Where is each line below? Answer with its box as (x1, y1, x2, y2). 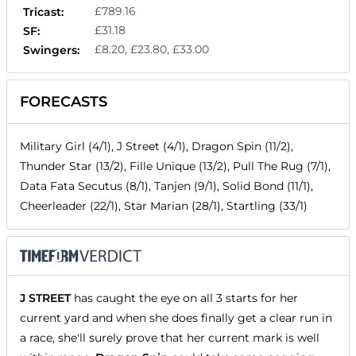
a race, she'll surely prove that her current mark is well (20, 331, 319, 346)
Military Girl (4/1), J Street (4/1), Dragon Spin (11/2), (20, 139, 293, 154)
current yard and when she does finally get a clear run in (20, 311, 332, 326)
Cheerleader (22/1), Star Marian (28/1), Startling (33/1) (20, 199, 308, 214)
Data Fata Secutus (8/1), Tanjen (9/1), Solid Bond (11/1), (20, 179, 313, 194)
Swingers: (23, 43, 79, 58)
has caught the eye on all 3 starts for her (71, 291, 298, 306)
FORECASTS (20, 93, 107, 111)
